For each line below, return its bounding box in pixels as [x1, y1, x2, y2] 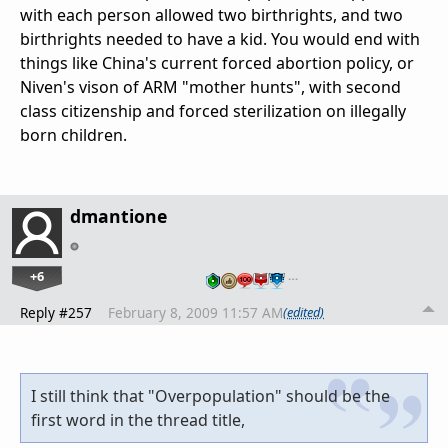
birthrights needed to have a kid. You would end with [20, 27, 420, 50]
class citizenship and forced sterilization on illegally [20, 99, 406, 122]
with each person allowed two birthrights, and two [20, 3, 403, 26]
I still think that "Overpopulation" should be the [31, 384, 390, 407]
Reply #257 [20, 302, 92, 322]
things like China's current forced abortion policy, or [20, 51, 414, 74]
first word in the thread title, [31, 408, 245, 431]
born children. [20, 123, 127, 146]
